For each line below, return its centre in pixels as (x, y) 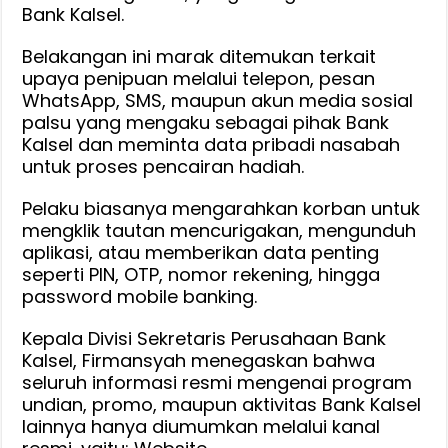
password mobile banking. (140, 296)
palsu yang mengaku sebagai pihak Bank (206, 122)
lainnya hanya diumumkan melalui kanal (201, 426)
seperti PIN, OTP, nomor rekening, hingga (201, 274)
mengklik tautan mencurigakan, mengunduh (219, 230)
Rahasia (403, 102)
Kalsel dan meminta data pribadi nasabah (211, 144)
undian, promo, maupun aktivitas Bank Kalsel (222, 404)
